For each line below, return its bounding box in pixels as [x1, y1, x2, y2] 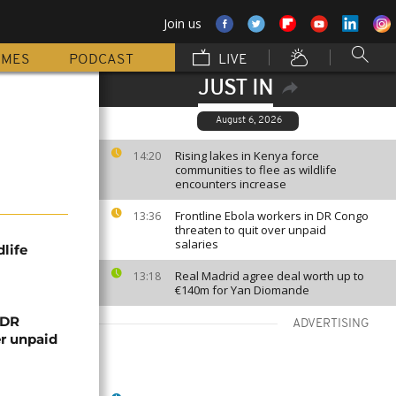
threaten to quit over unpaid [175, 222, 326, 238]
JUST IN [197, 79, 273, 100]
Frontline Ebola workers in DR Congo [175, 208, 369, 224]
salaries [175, 236, 218, 252]
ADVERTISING [293, 317, 369, 331]
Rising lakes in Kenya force [175, 148, 319, 164]
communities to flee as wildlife [175, 162, 337, 178]
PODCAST [69, 53, 133, 67]
